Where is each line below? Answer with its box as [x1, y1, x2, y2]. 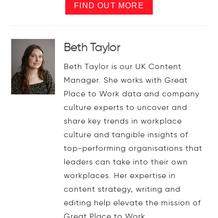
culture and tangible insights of [63, 130, 188, 140]
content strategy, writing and [63, 184, 181, 194]
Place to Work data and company [63, 89, 200, 99]
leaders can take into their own [63, 157, 188, 167]
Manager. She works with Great [63, 75, 188, 85]
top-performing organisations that [63, 144, 202, 153]
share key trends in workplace [63, 116, 182, 126]
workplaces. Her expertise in [63, 171, 176, 181]
